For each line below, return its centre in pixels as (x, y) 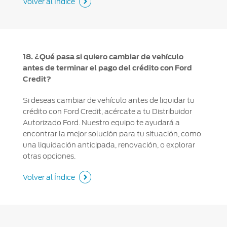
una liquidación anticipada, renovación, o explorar (109, 145)
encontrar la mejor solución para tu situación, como (112, 134)
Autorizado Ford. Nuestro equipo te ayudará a (101, 123)
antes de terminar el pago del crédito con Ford (107, 68)
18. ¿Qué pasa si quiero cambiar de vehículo (103, 57)
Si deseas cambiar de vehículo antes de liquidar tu (108, 101)
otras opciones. (49, 156)
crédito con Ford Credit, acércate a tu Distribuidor (107, 112)
